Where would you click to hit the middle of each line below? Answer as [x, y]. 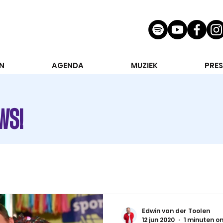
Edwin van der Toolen [176, 211]
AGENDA [67, 65]
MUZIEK [144, 65]
